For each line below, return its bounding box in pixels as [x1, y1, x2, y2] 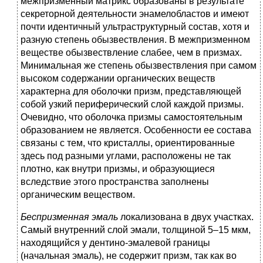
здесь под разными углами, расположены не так [21, 151, 231, 161]
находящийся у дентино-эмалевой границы [21, 238, 210, 248]
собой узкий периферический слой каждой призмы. [21, 99, 244, 110]
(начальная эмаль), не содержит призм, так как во [21, 251, 237, 261]
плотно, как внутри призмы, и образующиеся [21, 164, 215, 174]
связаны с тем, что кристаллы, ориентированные [21, 138, 235, 149]
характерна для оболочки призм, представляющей [21, 86, 241, 97]
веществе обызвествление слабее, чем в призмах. [21, 48, 242, 58]
